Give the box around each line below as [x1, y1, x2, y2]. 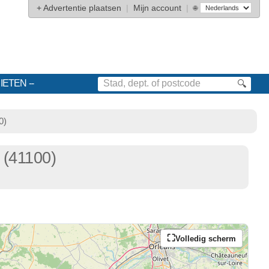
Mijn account [133, 3, 181, 13]
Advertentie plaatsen [43, 3, 121, 13]
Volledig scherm [175, 234, 237, 243]
